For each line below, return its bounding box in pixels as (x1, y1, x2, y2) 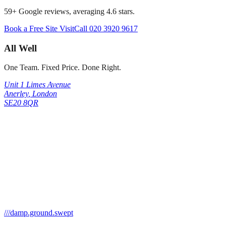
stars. (117, 7, 135, 16)
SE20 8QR (4, 98, 38, 107)
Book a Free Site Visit (4, 24, 74, 33)
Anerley (4, 89, 28, 98)
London (32, 89, 57, 98)
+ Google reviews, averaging (12, 7, 104, 16)
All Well (4, 42, 37, 53)
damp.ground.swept (10, 208, 73, 217)
